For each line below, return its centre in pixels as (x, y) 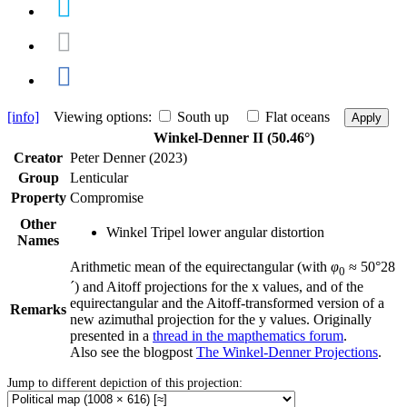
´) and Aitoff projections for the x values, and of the (217, 286)
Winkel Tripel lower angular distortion (215, 232)
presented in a (111, 335)
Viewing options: (97, 116)
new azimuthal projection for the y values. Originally (221, 319)
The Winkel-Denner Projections (287, 352)
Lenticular (99, 177)
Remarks (38, 309)
